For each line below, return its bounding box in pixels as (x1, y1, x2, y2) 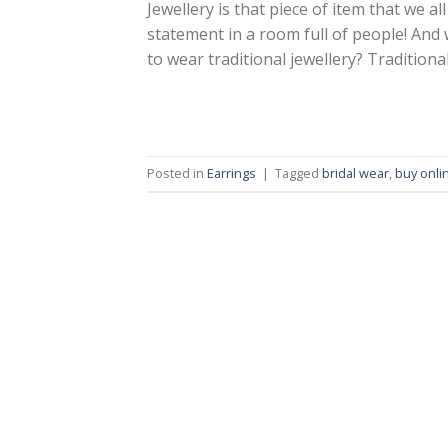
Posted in (147, 164, 207, 183)
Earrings (207, 164, 256, 183)
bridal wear (322, 164, 389, 183)
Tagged (275, 164, 322, 183)
